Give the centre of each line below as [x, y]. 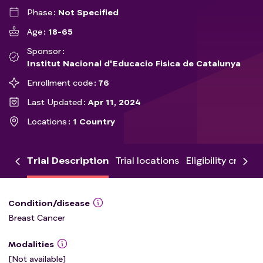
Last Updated [55, 102]
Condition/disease [49, 203]
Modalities [31, 244]
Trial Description [68, 160]
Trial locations [147, 160]
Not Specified [89, 12]
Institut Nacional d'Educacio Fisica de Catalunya [134, 63]
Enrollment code [60, 82]
